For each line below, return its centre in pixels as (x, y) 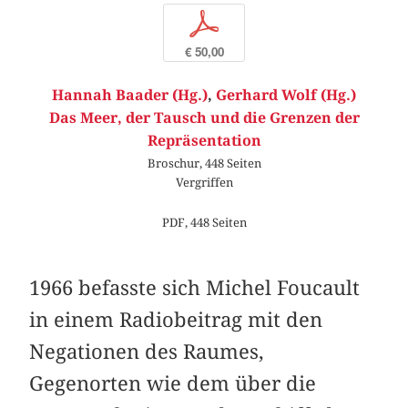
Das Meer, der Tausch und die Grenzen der (204, 118)
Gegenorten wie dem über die (173, 384)
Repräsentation (204, 141)
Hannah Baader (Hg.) (130, 96)
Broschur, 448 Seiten (204, 163)
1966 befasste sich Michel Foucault (195, 288)
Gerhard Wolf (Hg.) (286, 96)
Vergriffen (204, 183)
